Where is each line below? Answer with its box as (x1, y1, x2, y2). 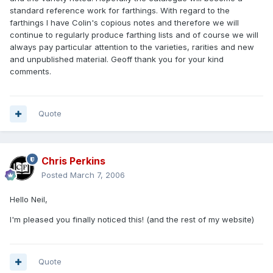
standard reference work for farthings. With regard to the (10, 5, 230, 16)
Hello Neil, (10, 194, 48, 205)
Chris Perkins (41, 155, 105, 168)
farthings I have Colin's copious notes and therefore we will (10, 18, 239, 28)
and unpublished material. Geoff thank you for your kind (10, 54, 224, 65)
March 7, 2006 (70, 170, 125, 180)
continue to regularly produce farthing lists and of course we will (10, 30, 258, 40)
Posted (41, 170, 70, 180)
